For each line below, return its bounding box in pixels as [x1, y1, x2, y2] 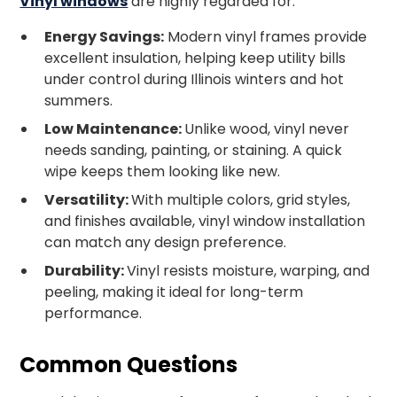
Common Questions [19, 350, 238, 379]
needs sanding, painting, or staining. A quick [44, 140, 343, 160]
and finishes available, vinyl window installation [44, 211, 366, 231]
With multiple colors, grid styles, [131, 190, 351, 210]
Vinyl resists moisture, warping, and [127, 261, 370, 281]
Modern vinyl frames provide [164, 27, 368, 47]
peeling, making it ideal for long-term [44, 282, 304, 302]
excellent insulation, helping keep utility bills [44, 48, 346, 68]
